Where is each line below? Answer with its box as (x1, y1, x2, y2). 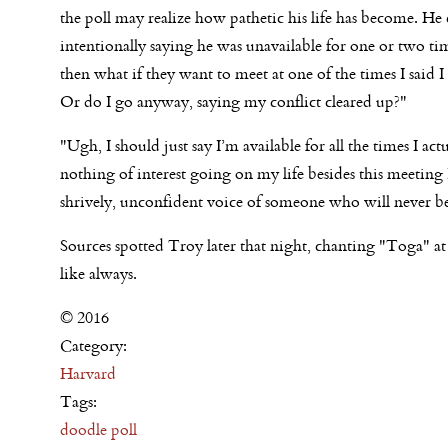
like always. (60, 262, 137, 284)
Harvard (60, 362, 116, 384)
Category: (60, 334, 131, 356)
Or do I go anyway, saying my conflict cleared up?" (60, 90, 407, 112)
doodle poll (60, 418, 137, 440)
